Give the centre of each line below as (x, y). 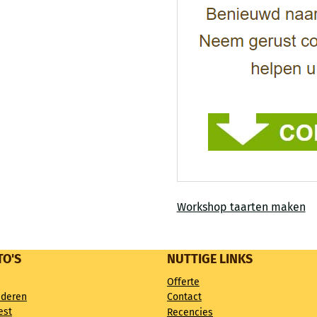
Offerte (183, 282)
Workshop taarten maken (241, 207)
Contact (184, 296)
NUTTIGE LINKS (209, 259)
